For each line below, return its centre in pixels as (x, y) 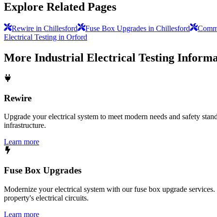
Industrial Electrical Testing (104, 57)
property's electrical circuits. (46, 198)
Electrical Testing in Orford (46, 37)
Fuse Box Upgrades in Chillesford (138, 29)
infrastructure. (25, 125)
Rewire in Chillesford (45, 29)
